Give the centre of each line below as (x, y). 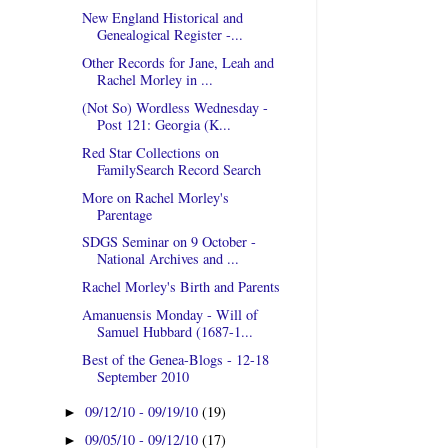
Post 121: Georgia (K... (163, 124)
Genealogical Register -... (169, 35)
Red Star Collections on (150, 152)
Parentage (124, 214)
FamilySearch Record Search (178, 169)
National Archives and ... (167, 259)
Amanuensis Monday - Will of (169, 314)
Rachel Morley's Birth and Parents (180, 287)
